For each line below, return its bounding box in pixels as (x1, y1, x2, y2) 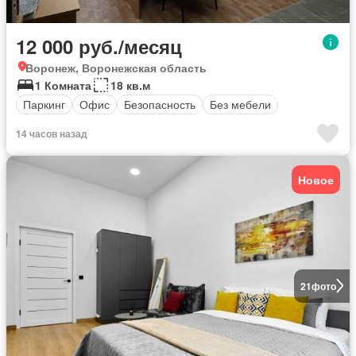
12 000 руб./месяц (16, 32, 182, 60)
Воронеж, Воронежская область (25, 59, 207, 75)
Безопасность (124, 96, 195, 113)
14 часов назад (16, 126, 87, 141)
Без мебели (210, 96, 271, 113)
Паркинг (23, 96, 65, 113)
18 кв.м (110, 76, 150, 93)
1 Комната (35, 76, 91, 93)
